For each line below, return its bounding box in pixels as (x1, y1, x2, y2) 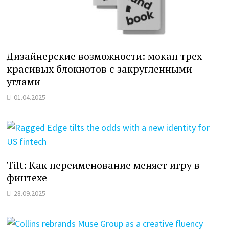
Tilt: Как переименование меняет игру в (7, 157, 200, 172)
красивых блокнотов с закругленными (7, 61, 193, 76)
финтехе (7, 170, 48, 185)
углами (7, 74, 41, 88)
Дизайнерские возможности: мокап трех (7, 49, 202, 63)
